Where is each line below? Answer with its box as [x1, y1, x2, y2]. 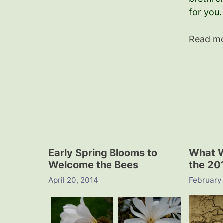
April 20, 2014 [48, 175, 98, 185]
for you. [189, 7, 222, 18]
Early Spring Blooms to [48, 147, 157, 159]
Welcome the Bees [48, 159, 138, 171]
